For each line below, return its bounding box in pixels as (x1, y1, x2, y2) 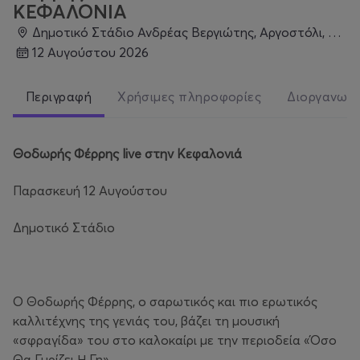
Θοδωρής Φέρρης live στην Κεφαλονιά (13, 145, 242, 162)
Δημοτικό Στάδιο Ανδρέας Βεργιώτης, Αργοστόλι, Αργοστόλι (41, 24, 328, 41)
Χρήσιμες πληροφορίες (117, 88, 262, 104)
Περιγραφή (26, 88, 92, 104)
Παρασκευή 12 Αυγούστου (13, 182, 167, 198)
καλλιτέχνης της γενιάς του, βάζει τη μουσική (13, 312, 280, 329)
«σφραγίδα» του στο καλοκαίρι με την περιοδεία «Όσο (13, 331, 337, 348)
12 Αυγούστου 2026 (37, 44, 149, 61)
